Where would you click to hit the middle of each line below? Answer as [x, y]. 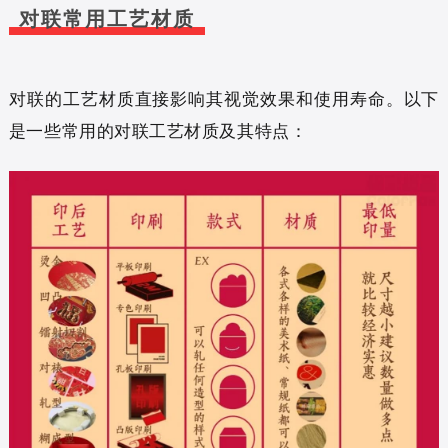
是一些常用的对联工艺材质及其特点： [158, 130]
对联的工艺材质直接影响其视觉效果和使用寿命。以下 [224, 98]
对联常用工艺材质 [106, 18]
